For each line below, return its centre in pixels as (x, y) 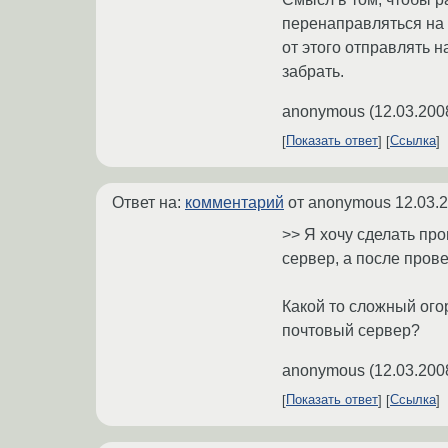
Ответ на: (148, 202)
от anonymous (339, 202)
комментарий (234, 202)
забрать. (313, 71)
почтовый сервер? (351, 330)
